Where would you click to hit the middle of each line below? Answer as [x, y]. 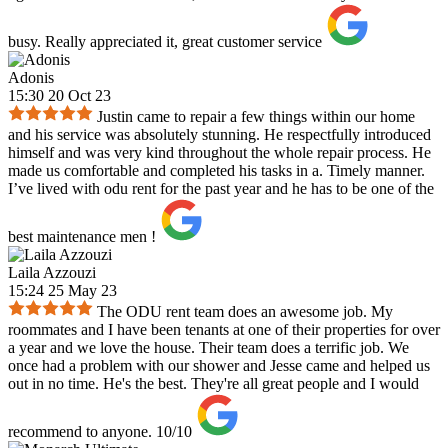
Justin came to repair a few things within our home [256, 117]
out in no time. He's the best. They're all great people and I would [213, 384]
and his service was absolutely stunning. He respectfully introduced [219, 135]
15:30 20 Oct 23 [59, 96]
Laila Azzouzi [52, 273]
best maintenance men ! [82, 237]
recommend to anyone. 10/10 [100, 432]
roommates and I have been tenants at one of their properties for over [224, 330]
